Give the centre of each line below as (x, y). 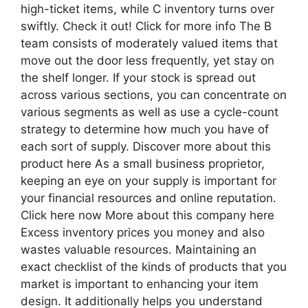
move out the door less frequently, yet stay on (147, 60)
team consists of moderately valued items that (149, 43)
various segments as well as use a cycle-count (150, 112)
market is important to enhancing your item (140, 284)
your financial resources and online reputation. (148, 198)
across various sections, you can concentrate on (154, 95)
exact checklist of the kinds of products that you (154, 266)
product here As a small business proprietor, (143, 163)
